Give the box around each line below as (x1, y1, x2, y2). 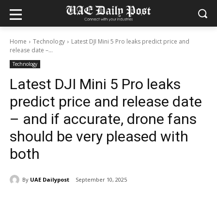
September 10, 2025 (76, 176, 127, 184)
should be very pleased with (10, 128, 188, 145)
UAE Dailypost (30, 175, 69, 183)
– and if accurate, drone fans (10, 110, 197, 127)
